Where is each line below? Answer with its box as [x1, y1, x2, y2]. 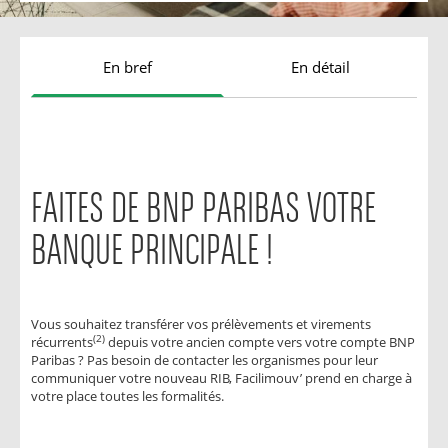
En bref [103, 56, 153, 77]
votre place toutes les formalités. [31, 387, 225, 406]
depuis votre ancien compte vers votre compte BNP [105, 333, 416, 352]
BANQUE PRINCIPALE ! [31, 227, 274, 276]
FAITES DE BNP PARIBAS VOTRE [31, 185, 377, 234]
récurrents [31, 333, 94, 352]
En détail [290, 56, 350, 77]
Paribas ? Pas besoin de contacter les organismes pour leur [31, 351, 379, 370]
